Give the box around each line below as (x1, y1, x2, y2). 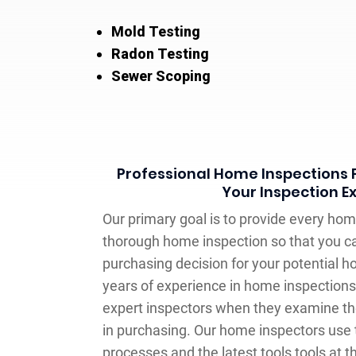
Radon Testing (110, 44, 209, 62)
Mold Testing (110, 22, 200, 40)
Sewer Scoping (110, 67, 211, 84)
